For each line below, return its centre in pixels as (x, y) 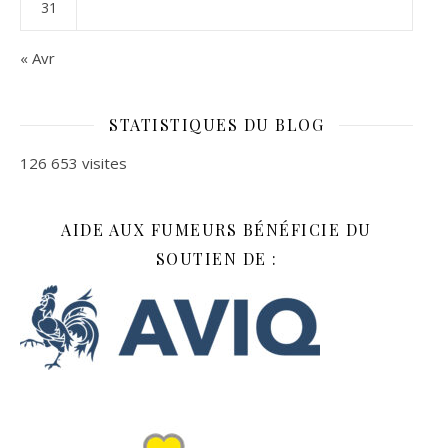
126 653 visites (73, 163)
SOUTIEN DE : (216, 259)
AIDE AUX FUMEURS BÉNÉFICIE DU (216, 230)
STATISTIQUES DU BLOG (216, 125)
